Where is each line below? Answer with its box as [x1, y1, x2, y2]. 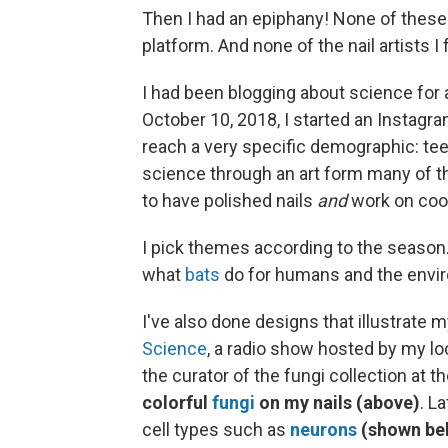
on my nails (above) [259, 392, 420, 414]
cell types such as [142, 419, 290, 441]
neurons [290, 419, 357, 441]
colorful [142, 392, 212, 414]
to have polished [142, 190, 272, 212]
